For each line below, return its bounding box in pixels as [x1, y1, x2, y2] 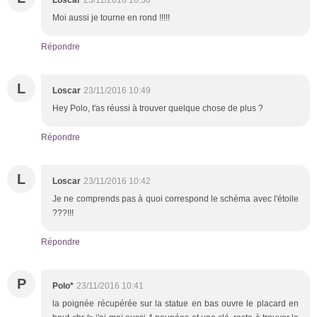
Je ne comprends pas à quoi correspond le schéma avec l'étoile [52, 193, 299, 204]
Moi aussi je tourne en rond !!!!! [52, 12, 170, 23]
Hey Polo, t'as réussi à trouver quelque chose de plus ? [52, 103, 263, 113]
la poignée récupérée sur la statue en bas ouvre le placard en [52, 298, 299, 309]
